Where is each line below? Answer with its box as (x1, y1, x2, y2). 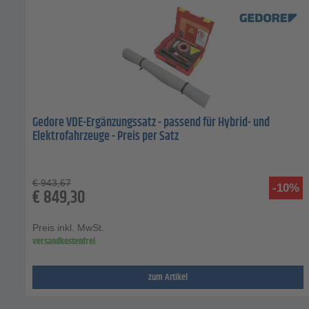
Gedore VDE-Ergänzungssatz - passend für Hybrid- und (32, 113, 270, 133)
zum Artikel (148, 270, 188, 286)
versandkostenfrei (32, 234, 95, 250)
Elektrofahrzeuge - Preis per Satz (32, 127, 179, 147)
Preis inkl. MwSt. (32, 222, 104, 234)
